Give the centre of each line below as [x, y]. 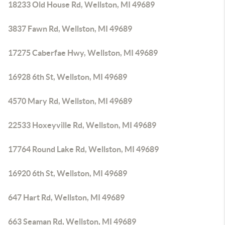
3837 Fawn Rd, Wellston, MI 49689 [70, 29]
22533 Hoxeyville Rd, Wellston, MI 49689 [82, 125]
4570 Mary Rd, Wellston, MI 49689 [70, 101]
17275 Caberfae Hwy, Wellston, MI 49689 [83, 53]
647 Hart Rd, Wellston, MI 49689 [66, 197]
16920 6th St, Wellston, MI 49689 [68, 173]
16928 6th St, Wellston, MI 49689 [68, 77]
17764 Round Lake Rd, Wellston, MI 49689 [83, 149]
